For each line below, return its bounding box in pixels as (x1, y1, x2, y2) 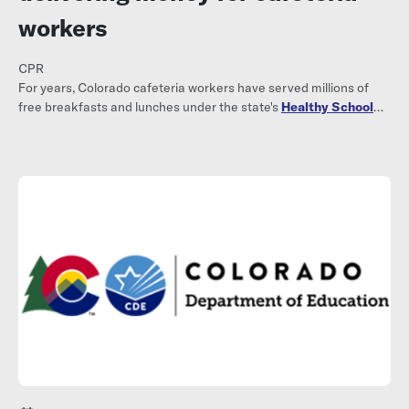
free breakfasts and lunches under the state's (18, 98, 281, 115)
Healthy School (281, 98, 373, 115)
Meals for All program (18, 117, 147, 134)
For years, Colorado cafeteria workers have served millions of (18, 79, 369, 96)
